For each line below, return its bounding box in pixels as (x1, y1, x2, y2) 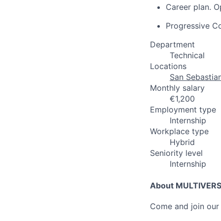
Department (150, 39, 195, 49)
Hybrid (170, 137, 195, 147)
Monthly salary (150, 83, 205, 93)
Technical (170, 50, 205, 60)
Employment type (150, 105, 216, 114)
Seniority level (150, 148, 203, 158)
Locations (150, 61, 186, 71)
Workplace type (150, 126, 209, 136)
